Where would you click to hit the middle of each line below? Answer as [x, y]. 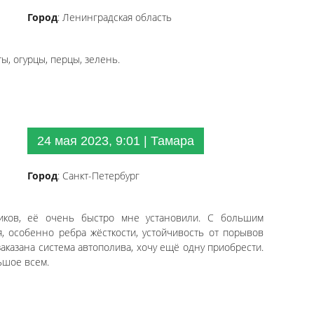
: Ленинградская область [115, 17]
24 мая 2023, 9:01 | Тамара [116, 141]
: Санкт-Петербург [98, 176]
